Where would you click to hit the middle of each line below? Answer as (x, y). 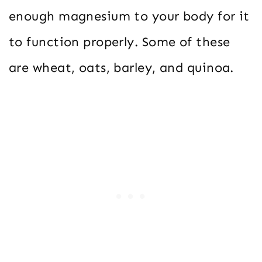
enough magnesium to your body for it (129, 16)
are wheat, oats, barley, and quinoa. (121, 67)
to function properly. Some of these (120, 42)
